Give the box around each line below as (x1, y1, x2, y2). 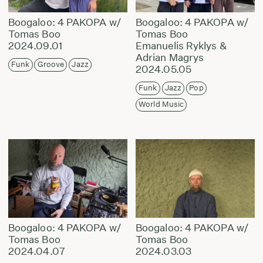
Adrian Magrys (135, 51, 204, 64)
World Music (139, 99, 184, 110)
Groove (37, 59, 65, 70)
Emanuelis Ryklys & (135, 39, 227, 52)
